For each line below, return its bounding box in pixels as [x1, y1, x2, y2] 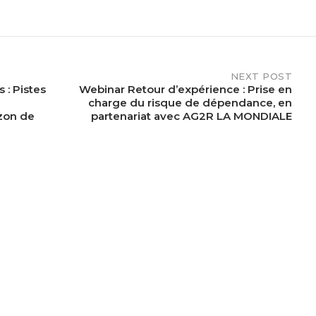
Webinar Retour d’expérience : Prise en [79, 83, 292, 96]
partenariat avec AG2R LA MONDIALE [91, 109, 292, 123]
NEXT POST [230, 71, 292, 82]
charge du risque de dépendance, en [88, 96, 292, 109]
